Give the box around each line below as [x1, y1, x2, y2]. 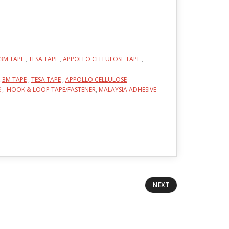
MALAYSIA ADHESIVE [99, 85, 156, 94]
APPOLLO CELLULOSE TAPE [63, 55, 140, 63]
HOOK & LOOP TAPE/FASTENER [7, 85, 96, 94]
